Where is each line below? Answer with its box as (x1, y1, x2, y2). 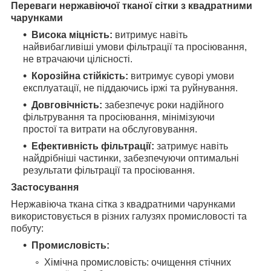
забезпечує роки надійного (102, 100, 224, 111)
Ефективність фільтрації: (31, 141, 154, 152)
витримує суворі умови (128, 71, 234, 82)
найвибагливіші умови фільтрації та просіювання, (23, 42, 247, 53)
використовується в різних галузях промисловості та (11, 211, 247, 222)
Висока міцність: (31, 30, 113, 41)
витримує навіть (113, 30, 188, 41)
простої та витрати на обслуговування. (23, 124, 197, 135)
